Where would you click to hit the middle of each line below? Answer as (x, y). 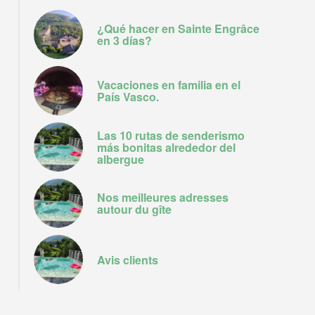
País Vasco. (128, 97)
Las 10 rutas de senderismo (171, 135)
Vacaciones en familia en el (169, 85)
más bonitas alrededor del (166, 147)
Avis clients (128, 259)
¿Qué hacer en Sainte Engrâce (178, 28)
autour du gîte (134, 209)
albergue (121, 159)
